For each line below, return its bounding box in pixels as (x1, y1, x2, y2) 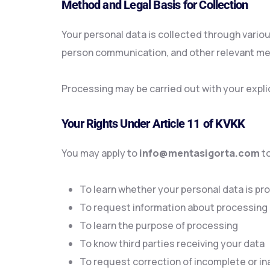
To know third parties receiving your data (80, 237, 265, 250)
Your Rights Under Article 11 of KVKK (61, 116, 245, 131)
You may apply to (61, 146, 139, 160)
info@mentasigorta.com (139, 146, 260, 160)
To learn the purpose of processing (80, 219, 238, 232)
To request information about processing (80, 201, 268, 214)
